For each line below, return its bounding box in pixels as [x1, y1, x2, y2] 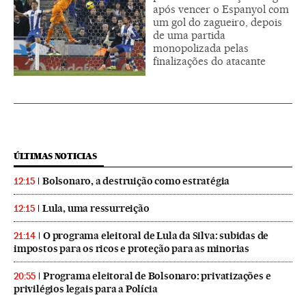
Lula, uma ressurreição [42, 201, 150, 214]
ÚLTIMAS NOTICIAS [14, 150, 97, 161]
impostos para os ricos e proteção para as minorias [14, 242, 249, 255]
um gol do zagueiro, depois [153, 15, 282, 29]
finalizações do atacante [153, 54, 266, 68]
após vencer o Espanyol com [153, 2, 289, 16]
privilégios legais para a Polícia [14, 282, 158, 295]
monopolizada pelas [153, 41, 249, 55]
